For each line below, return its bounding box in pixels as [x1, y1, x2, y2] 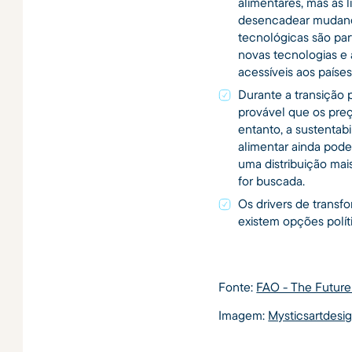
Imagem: [218, 307, 269, 324]
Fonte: [218, 278, 257, 295]
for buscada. [238, 173, 306, 189]
